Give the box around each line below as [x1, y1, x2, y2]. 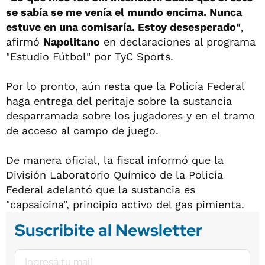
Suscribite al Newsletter [15, 218, 202, 241]
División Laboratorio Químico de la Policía [6, 168, 223, 181]
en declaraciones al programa [100, 35, 256, 48]
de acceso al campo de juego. [6, 124, 159, 137]
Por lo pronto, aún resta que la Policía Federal [6, 79, 244, 92]
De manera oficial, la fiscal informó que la [6, 153, 224, 166]
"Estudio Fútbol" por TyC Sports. [6, 50, 173, 63]
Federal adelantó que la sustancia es [6, 183, 195, 196]
